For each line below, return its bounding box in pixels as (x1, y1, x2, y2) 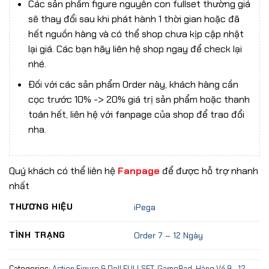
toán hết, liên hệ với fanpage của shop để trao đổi (28, 108, 244, 121)
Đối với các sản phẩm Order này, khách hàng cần (28, 78, 238, 91)
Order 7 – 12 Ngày (134, 230, 204, 241)
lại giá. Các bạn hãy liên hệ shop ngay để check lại (28, 42, 242, 55)
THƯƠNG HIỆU (9, 201, 73, 212)
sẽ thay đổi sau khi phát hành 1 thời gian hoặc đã (28, 12, 240, 25)
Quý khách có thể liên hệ (9, 164, 118, 177)
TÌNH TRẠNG (9, 229, 66, 240)
